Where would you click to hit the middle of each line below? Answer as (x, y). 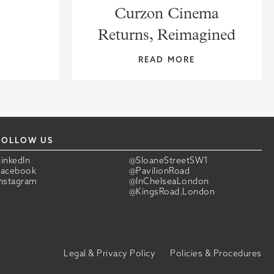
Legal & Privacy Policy (110, 253)
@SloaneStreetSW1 (168, 160)
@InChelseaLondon (169, 181)
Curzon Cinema (167, 13)
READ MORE (167, 59)
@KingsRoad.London (172, 191)
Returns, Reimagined (167, 34)
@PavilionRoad (159, 171)
